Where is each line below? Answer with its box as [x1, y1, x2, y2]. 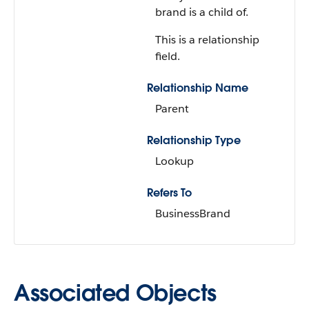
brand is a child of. [155, 5, 248, 19]
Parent [155, 101, 189, 116]
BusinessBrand [155, 206, 230, 221]
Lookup [155, 154, 194, 168]
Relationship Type [147, 133, 241, 148]
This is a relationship [155, 32, 259, 47]
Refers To [147, 186, 192, 200]
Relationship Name [147, 81, 248, 95]
